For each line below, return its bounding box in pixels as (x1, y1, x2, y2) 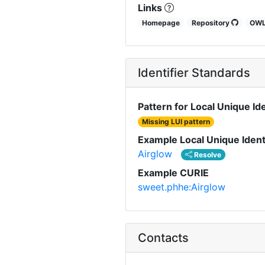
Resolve (192, 150, 222, 159)
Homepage (142, 18, 180, 27)
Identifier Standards (138, 65, 250, 80)
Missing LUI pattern (142, 117, 211, 126)
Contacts (138, 230, 189, 245)
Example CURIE (138, 166, 209, 179)
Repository (191, 18, 231, 27)
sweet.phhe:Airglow (138, 180, 225, 193)
